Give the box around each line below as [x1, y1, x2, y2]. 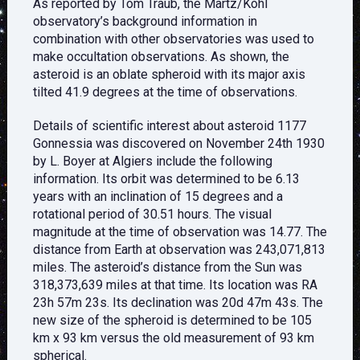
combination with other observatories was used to [32, 31, 314, 47]
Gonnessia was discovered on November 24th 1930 [32, 136, 325, 152]
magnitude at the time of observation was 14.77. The [32, 224, 327, 240]
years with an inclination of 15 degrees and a [32, 189, 283, 205]
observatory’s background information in [32, 14, 257, 30]
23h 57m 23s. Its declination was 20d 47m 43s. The [32, 295, 323, 311]
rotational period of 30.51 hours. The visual [32, 207, 272, 223]
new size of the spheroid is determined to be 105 [32, 313, 312, 329]
